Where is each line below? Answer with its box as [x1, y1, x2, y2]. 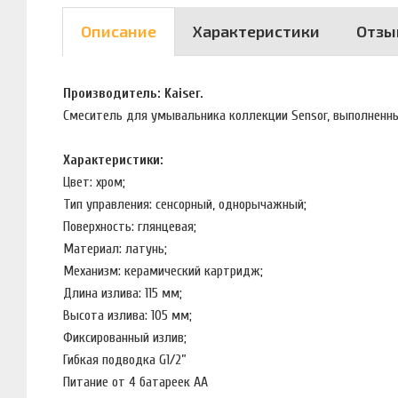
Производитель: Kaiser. [63, 84, 207, 101]
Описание [81, 21, 156, 42]
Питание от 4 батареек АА [63, 373, 208, 390]
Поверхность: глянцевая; [63, 218, 200, 235]
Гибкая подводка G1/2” [63, 351, 190, 368]
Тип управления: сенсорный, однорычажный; [63, 195, 314, 212]
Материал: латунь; [63, 240, 171, 257]
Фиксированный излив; [63, 329, 187, 346]
